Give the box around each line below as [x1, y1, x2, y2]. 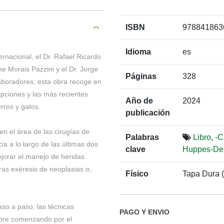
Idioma [125, 47, 151, 56]
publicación [125, 108, 170, 117]
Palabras [125, 132, 159, 141]
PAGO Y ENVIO [119, 208, 169, 216]
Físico [125, 169, 148, 178]
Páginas [125, 71, 156, 80]
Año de [125, 96, 153, 105]
